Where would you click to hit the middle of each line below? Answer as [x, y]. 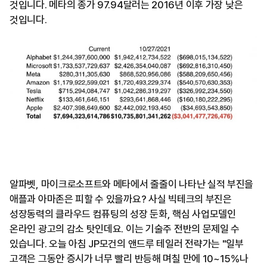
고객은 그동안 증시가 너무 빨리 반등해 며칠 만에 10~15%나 [129, 259]
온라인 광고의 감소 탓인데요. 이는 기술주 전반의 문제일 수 [125, 229]
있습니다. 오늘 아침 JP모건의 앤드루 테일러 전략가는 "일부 [127, 244]
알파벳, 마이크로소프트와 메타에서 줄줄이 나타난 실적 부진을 [132, 184]
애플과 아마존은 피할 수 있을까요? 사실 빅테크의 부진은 [121, 199]
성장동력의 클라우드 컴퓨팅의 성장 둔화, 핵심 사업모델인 [123, 214]
